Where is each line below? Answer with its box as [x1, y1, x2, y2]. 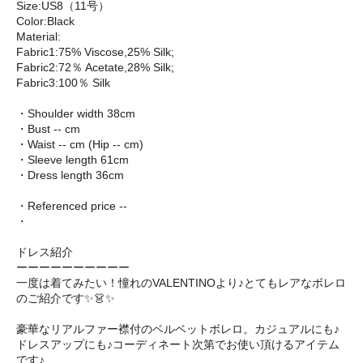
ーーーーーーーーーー [16, 261, 130, 275]
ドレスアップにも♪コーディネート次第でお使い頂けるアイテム [16, 338, 340, 352]
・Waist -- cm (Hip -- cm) [16, 138, 143, 152]
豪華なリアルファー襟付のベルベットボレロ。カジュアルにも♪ [16, 322, 340, 336]
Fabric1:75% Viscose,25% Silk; [16, 45, 174, 59]
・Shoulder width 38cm [16, 107, 135, 121]
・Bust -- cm [16, 122, 80, 136]
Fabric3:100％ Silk [16, 76, 110, 90]
